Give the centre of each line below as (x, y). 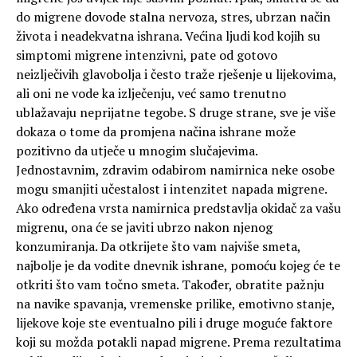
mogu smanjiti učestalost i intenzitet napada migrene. (171, 189)
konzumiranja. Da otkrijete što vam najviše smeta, (158, 247)
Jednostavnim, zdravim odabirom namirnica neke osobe (175, 170)
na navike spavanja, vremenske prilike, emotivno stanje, (175, 304)
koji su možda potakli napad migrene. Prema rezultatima (178, 342)
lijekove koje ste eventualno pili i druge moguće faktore (174, 323)
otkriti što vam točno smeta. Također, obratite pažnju (170, 285)
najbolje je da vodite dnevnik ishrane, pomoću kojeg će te (178, 266)
